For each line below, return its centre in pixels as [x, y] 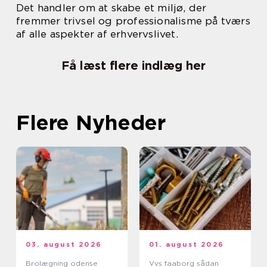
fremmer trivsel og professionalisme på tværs [133, 21]
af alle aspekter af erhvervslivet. [97, 34]
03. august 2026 [64, 244]
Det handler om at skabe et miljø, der [111, 8]
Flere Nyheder [91, 122]
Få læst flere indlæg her [133, 66]
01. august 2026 [187, 244]
